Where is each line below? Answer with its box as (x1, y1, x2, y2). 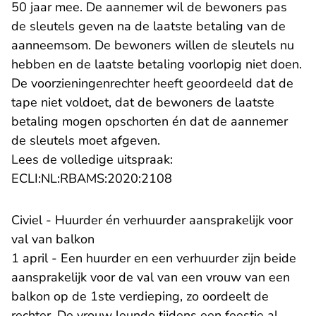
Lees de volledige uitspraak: (11, 151, 173, 169)
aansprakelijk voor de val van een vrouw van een (11, 269, 290, 286)
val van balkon (11, 231, 95, 248)
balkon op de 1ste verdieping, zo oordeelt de (11, 288, 269, 305)
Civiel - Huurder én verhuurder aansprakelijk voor (11, 212, 293, 229)
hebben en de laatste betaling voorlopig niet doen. (11, 56, 302, 73)
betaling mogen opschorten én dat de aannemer (11, 113, 288, 130)
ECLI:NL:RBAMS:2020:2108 (11, 170, 172, 188)
